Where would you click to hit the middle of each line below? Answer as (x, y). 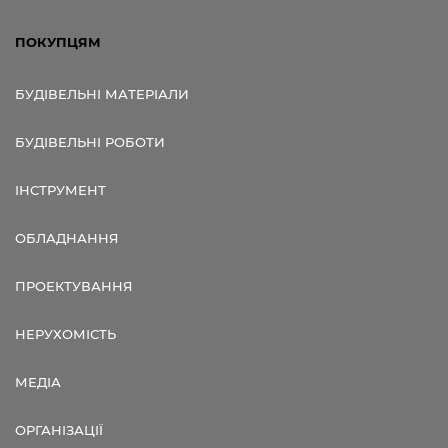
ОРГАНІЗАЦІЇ (59, 430)
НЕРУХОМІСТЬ (65, 334)
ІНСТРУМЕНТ (60, 190)
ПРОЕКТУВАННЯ (74, 286)
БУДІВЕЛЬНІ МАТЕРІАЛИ (102, 94)
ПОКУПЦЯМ (58, 42)
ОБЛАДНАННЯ (67, 238)
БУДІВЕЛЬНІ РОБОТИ (90, 142)
